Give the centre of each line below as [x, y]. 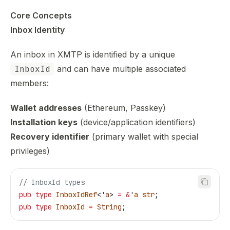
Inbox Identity [37, 30]
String [107, 207]
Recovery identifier [50, 137]
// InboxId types [52, 182]
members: [30, 83]
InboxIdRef [74, 195]
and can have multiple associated [120, 69]
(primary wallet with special [144, 137]
